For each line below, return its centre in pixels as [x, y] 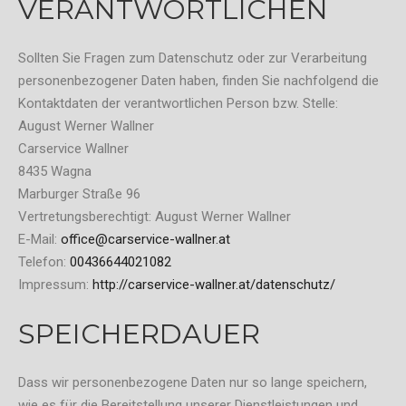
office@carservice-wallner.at [145, 240]
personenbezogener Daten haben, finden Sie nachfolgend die [198, 81]
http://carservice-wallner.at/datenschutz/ [214, 285]
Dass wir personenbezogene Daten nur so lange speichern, [193, 383]
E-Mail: [39, 240]
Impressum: [55, 285]
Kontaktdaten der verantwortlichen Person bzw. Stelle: [178, 104]
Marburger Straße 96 [79, 194]
